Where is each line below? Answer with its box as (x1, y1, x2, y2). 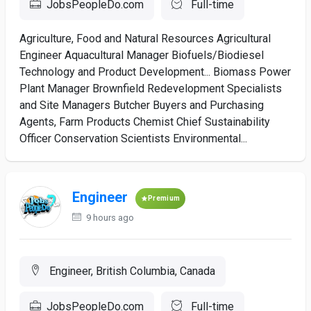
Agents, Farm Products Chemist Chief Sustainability (19, 115, 270, 128)
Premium (148, 194, 180, 202)
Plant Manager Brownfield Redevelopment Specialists (19, 82, 282, 95)
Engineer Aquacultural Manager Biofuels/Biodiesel (19, 49, 264, 62)
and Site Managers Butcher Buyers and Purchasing (19, 99, 264, 112)
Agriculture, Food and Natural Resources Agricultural (19, 32, 271, 45)
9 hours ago (84, 212, 134, 223)
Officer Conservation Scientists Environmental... (19, 132, 247, 145)
